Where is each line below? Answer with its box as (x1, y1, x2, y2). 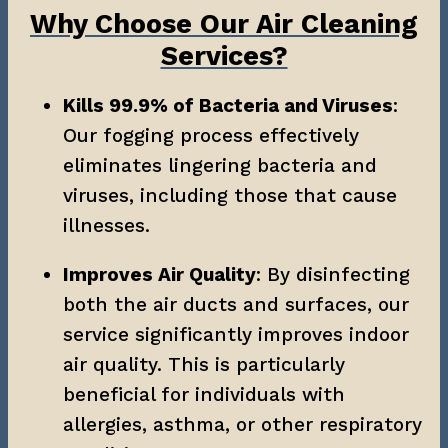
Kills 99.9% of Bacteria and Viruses (63, 93, 393, 117)
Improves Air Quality (63, 262, 256, 286)
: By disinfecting (256, 262, 410, 286)
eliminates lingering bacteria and (63, 153, 377, 177)
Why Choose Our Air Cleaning (30, 7, 418, 40)
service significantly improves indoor (63, 322, 409, 346)
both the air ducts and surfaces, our (63, 292, 409, 316)
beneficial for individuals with (63, 382, 345, 406)
